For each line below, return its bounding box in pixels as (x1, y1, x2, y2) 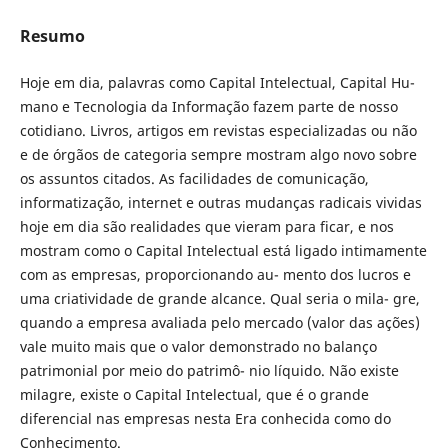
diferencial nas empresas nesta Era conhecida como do (19, 409, 391, 428)
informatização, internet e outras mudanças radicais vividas (19, 193, 422, 212)
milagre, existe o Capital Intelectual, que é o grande (19, 385, 369, 404)
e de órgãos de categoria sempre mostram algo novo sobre (19, 145, 417, 164)
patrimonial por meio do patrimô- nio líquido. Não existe (19, 361, 399, 380)
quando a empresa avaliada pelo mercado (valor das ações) (19, 313, 420, 332)
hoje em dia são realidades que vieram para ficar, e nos (19, 217, 394, 236)
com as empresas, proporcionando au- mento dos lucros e (19, 265, 411, 284)
